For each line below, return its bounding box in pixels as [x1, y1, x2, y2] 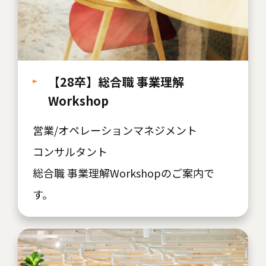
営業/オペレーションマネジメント [33, 122, 197, 138]
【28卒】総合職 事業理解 [48, 73, 184, 91]
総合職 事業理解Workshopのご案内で [33, 165, 214, 181]
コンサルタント [33, 144, 107, 160]
